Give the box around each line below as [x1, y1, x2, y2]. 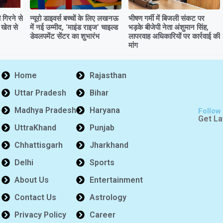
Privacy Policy [14, 210, 67, 220]
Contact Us [14, 192, 57, 202]
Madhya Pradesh [14, 105, 77, 115]
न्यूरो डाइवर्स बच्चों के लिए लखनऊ [30, 13, 118, 23]
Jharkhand [89, 140, 128, 150]
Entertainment [89, 175, 143, 185]
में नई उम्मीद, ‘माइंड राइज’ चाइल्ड [30, 22, 118, 32]
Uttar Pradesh [14, 88, 67, 98]
